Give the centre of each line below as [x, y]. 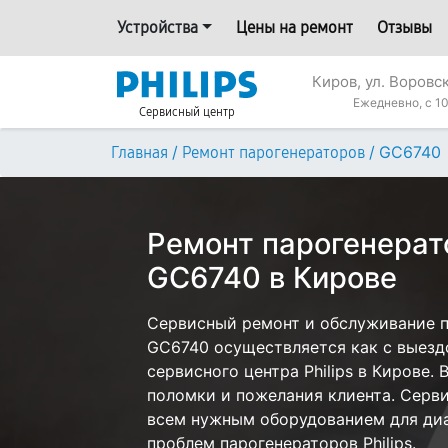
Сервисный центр [187, 112]
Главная [139, 152]
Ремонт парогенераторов [273, 152]
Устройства [157, 27]
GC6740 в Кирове [272, 277]
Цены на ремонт [294, 27]
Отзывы [404, 27]
